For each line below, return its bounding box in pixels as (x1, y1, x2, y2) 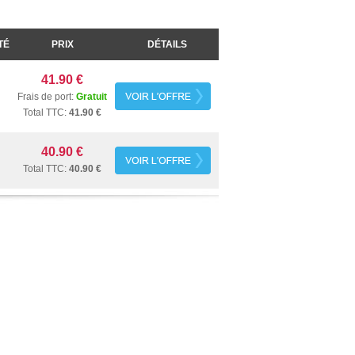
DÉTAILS (147, 39, 187, 50)
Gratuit (76, 91, 107, 102)
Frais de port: (17, 91, 76, 102)
